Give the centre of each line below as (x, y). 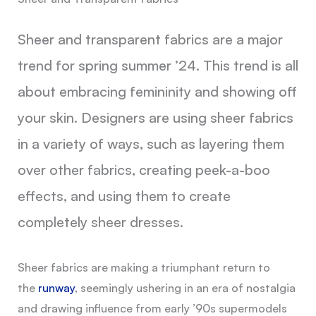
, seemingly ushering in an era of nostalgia (185, 287)
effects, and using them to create (124, 195)
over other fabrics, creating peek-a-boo (144, 169)
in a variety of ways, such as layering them (151, 143)
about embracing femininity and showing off (157, 91)
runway (56, 287)
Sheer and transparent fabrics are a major (150, 39)
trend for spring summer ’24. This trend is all (158, 65)
